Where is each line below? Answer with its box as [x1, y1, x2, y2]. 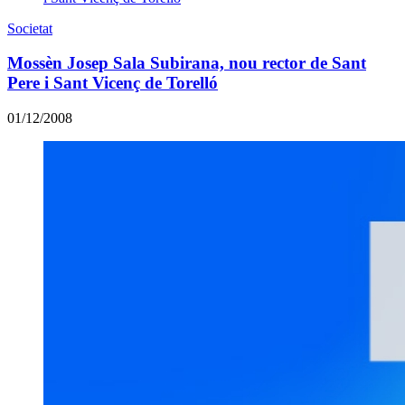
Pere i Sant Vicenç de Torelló [7, 73, 218, 93]
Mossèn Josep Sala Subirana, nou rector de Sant [7, 53, 366, 73]
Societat [7, 20, 52, 36]
